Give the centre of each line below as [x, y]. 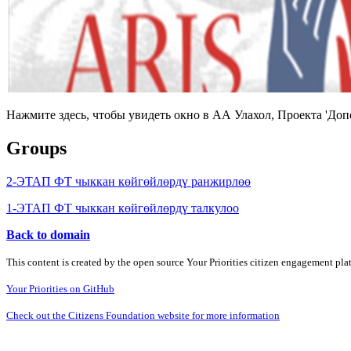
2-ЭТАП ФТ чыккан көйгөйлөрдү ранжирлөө [128, 181]
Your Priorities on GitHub [60, 288]
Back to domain [48, 234]
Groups [36, 148]
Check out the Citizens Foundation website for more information [143, 315]
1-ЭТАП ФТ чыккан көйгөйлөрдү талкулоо [123, 208]
